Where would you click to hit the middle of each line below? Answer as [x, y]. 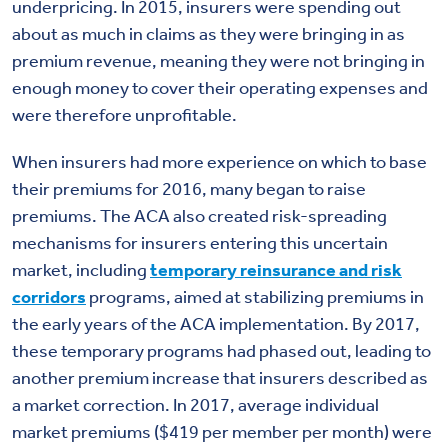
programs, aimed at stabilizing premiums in [255, 296]
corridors [49, 296]
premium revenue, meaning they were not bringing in [218, 60]
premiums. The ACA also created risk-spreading [199, 215]
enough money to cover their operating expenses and [220, 87]
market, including [81, 269]
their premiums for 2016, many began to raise [189, 188]
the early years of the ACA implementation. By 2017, [216, 323]
